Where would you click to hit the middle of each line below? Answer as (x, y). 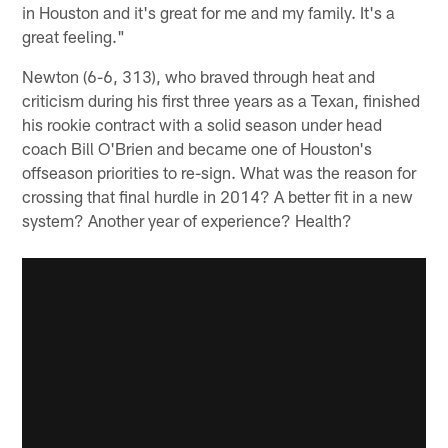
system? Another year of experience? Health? (187, 219)
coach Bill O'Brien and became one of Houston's (197, 147)
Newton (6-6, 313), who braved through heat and (199, 75)
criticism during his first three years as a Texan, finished (221, 99)
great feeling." (74, 35)
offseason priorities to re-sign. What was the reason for (219, 171)
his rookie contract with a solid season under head (202, 123)
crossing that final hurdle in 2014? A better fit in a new (218, 195)
